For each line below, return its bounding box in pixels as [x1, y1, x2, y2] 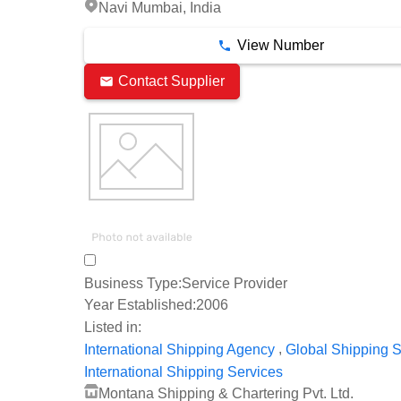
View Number [236, 37, 324, 53]
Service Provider [182, 275, 287, 291]
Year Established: [84, 297, 196, 313]
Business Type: [84, 275, 182, 291]
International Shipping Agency [84, 341, 275, 357]
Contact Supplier [118, 73, 225, 90]
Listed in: [84, 320, 141, 336]
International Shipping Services [84, 363, 283, 380]
